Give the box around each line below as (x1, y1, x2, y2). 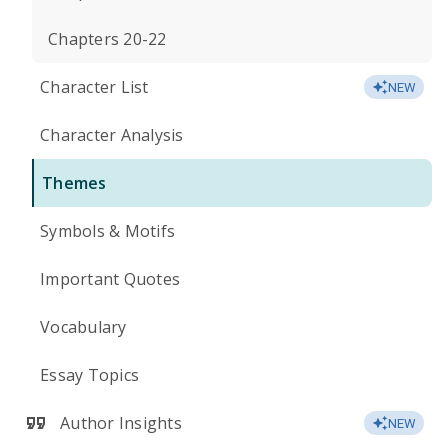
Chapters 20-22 (48, 28, 167, 50)
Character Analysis (40, 124, 184, 146)
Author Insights (60, 412, 182, 434)
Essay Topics (40, 364, 139, 386)
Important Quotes (40, 268, 180, 290)
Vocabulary (40, 316, 127, 338)
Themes (42, 172, 107, 194)
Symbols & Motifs (40, 220, 175, 242)
